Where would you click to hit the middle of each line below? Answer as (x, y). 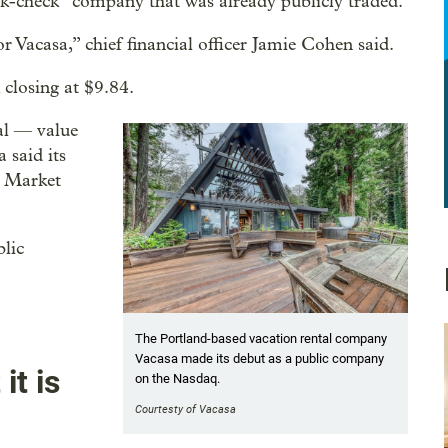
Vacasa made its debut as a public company (259, 359)
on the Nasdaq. (177, 379)
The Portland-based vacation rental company (260, 339)
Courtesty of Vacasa (185, 410)
